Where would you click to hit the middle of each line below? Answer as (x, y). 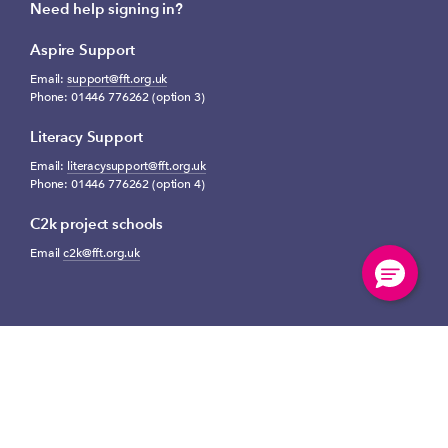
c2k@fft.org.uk (102, 252)
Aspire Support (82, 49)
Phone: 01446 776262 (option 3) (117, 96)
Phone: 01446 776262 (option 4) (117, 183)
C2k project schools (97, 223)
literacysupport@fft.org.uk (136, 165)
